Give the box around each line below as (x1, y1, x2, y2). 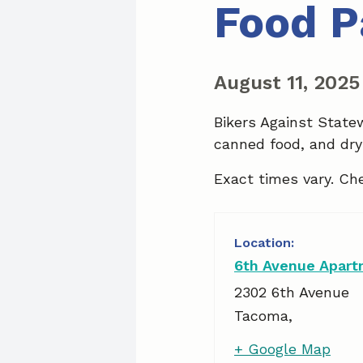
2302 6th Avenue (234, 284, 349, 301)
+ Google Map (234, 340, 331, 357)
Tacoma (234, 307, 288, 324)
